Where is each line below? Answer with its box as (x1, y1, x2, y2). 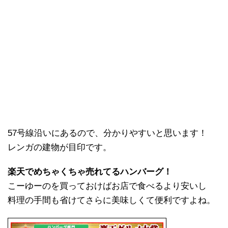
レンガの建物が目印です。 (8, 142, 111, 153)
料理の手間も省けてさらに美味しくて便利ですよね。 (8, 195, 215, 206)
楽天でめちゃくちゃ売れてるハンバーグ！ (8, 167, 172, 177)
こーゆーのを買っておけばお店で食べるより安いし (8, 181, 207, 191)
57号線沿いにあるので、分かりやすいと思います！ (8, 128, 207, 138)
